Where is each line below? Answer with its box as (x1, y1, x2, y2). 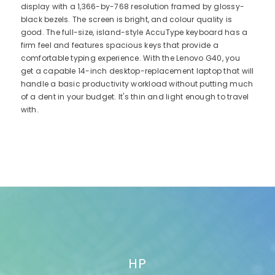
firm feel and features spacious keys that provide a (20, 40, 219, 50)
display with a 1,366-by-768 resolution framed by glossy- (20, 1, 245, 12)
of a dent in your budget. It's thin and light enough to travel (20, 91, 249, 102)
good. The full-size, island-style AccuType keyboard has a (20, 27, 248, 37)
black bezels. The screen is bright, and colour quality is (20, 14, 233, 25)
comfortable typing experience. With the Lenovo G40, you (20, 53, 240, 63)
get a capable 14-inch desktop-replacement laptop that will (20, 66, 254, 76)
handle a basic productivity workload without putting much (20, 79, 254, 89)
